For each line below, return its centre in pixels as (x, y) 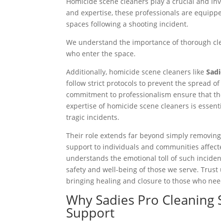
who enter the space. (101, 54)
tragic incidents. (93, 117)
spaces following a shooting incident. (128, 24)
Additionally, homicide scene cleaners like (136, 72)
